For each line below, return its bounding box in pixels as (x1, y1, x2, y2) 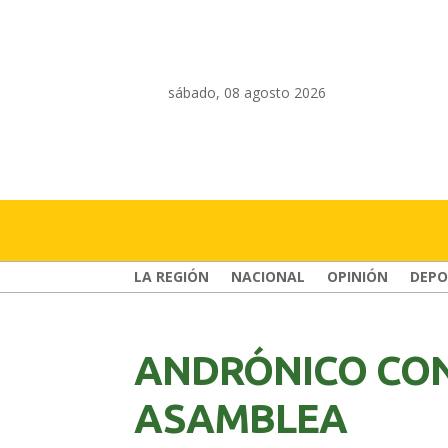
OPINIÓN (327, 267, 389, 287)
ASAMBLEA (134, 396, 348, 442)
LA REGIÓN (134, 267, 210, 287)
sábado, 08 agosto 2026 (167, 82, 326, 102)
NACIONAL (231, 267, 306, 287)
